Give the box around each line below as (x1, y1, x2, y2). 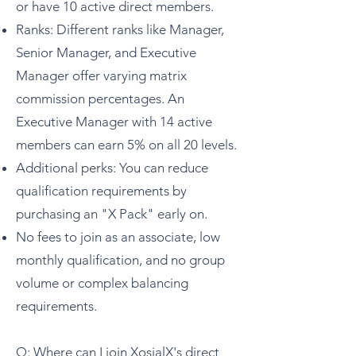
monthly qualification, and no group (16, 252, 225, 268)
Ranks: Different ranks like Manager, (16, 21, 224, 37)
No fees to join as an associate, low (16, 229, 220, 245)
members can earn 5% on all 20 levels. (16, 137, 237, 153)
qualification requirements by (16, 183, 187, 199)
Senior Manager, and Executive (16, 44, 196, 60)
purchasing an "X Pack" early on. (16, 206, 207, 222)
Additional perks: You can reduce (16, 160, 208, 176)
